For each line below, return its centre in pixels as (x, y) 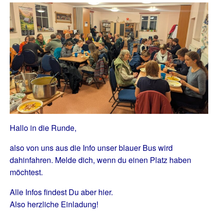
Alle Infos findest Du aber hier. (62, 192)
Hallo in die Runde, (43, 128)
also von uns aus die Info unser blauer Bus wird (91, 148)
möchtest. (26, 172)
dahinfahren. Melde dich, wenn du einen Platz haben (100, 160)
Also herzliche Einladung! (54, 204)
